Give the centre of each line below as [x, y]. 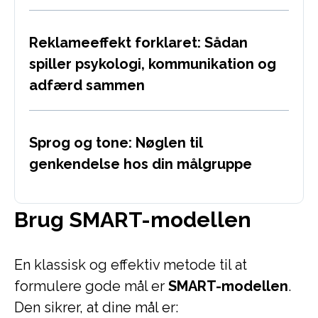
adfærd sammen [87, 85]
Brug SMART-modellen [133, 220]
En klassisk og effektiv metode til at [131, 265]
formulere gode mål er [91, 286]
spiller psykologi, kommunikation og [153, 64]
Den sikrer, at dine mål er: [96, 307]
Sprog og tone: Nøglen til [116, 143]
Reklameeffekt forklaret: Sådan [138, 43]
